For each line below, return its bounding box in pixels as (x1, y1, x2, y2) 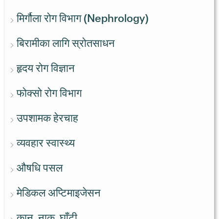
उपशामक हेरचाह (17, 111, 78, 126)
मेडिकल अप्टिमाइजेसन (17, 186, 101, 200)
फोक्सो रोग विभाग (17, 86, 82, 101)
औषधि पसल (17, 161, 63, 175)
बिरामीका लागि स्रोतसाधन (17, 36, 115, 51)
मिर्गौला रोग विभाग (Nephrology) (17, 11, 149, 26)
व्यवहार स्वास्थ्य (17, 136, 75, 151)
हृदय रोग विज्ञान (17, 61, 75, 76)
